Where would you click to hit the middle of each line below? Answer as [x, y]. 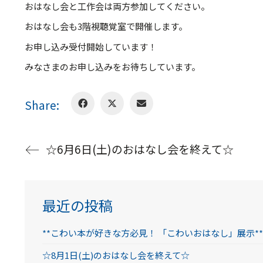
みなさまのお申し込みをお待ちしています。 [112, 67]
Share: [42, 105]
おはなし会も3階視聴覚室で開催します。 [106, 26]
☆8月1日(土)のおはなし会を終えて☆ [116, 255]
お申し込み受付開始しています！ [90, 46]
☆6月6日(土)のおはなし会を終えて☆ [139, 149]
